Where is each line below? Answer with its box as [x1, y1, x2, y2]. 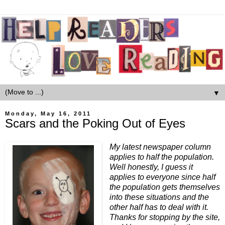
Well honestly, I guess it [109, 163, 193, 172]
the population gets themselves [109, 183, 220, 192]
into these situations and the [109, 193, 209, 202]
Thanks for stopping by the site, [109, 213, 220, 222]
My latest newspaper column [109, 143, 211, 152]
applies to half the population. [109, 153, 214, 162]
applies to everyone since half [109, 173, 215, 182]
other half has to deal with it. [109, 203, 208, 212]
